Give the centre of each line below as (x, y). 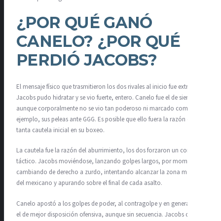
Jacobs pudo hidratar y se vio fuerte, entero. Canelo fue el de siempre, (109, 97)
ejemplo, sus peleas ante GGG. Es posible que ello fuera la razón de (105, 119)
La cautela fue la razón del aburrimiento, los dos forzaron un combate (110, 151)
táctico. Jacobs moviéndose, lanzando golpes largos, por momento (108, 162)
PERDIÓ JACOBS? (87, 60)
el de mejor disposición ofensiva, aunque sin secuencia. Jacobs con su (110, 214)
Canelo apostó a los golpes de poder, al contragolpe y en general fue (108, 203)
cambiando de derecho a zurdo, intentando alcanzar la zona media (107, 172)
